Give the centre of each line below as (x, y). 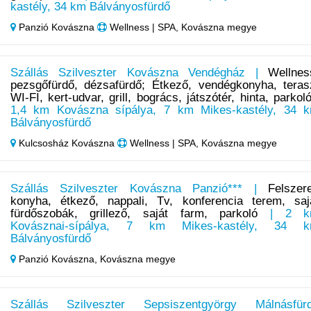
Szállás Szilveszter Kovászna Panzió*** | (139, 189)
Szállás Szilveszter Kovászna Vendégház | (139, 73)
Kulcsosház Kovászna (66, 143)
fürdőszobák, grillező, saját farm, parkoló (134, 214)
